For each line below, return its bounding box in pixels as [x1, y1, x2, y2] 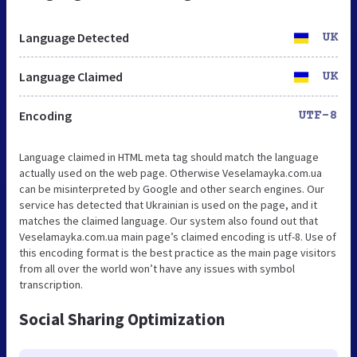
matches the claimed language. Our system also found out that [19, 213, 318, 228]
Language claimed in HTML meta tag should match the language [19, 149, 319, 164]
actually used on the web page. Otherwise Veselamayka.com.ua [19, 165, 322, 180]
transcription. [19, 277, 83, 292]
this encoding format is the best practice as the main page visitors [19, 245, 336, 260]
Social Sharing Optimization [19, 308, 225, 330]
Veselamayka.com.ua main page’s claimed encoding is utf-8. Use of [19, 229, 336, 244]
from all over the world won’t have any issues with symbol [19, 261, 295, 276]
